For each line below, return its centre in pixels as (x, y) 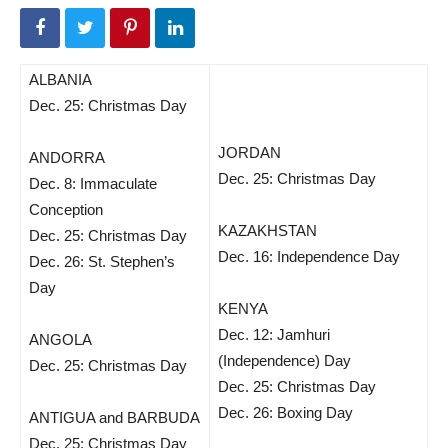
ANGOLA (60, 339)
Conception (66, 209)
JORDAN (249, 152)
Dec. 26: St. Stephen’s (102, 261)
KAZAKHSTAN (267, 230)
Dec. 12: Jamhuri (274, 334)
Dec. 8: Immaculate (93, 183)
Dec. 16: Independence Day (309, 256)
